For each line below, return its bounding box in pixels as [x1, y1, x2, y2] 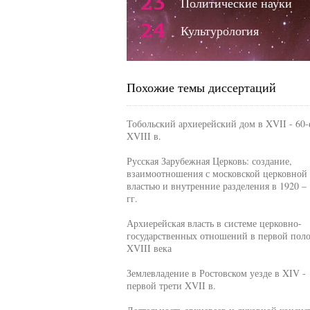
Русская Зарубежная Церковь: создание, [126, 154, 292, 167]
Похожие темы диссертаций [126, 79, 276, 95]
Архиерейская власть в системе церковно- [126, 217, 302, 230]
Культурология [180, 22, 259, 39]
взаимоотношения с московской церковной [126, 167, 307, 180]
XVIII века [126, 241, 172, 255]
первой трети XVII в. [126, 279, 216, 292]
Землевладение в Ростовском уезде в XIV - [126, 266, 306, 280]
